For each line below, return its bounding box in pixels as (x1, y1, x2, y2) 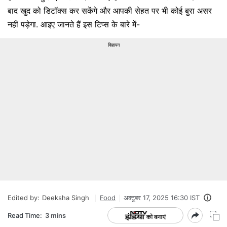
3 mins (45, 211, 66, 219)
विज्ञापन (107, 42, 120, 48)
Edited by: (8, 194, 40, 202)
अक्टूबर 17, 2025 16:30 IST (124, 194, 200, 202)
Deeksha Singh (42, 194, 89, 202)
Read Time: (8, 211, 42, 219)
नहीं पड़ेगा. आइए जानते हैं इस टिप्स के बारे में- (8, 19, 140, 29)
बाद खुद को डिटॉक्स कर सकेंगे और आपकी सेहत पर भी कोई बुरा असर (8, 6, 212, 16)
